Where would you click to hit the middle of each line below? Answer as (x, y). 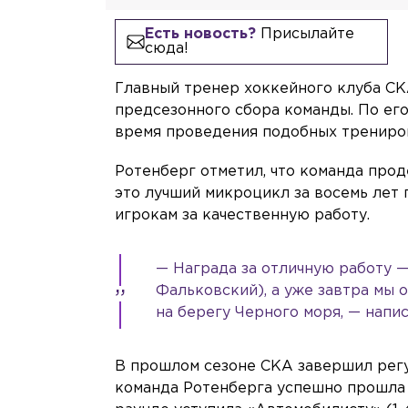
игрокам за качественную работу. (243, 216)
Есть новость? (200, 35)
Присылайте (305, 35)
